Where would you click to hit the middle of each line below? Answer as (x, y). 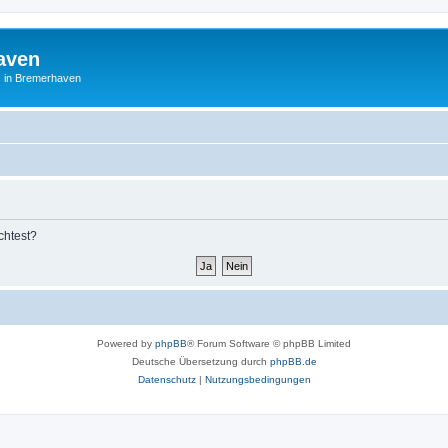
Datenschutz (166, 379)
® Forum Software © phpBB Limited (269, 343)
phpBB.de (293, 361)
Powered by (126, 343)
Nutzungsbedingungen (257, 379)
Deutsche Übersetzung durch (200, 361)
